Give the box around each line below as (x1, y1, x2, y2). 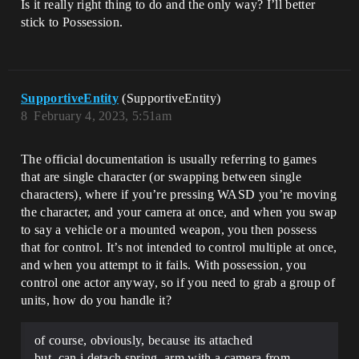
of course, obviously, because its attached (34, 333, 253, 347)
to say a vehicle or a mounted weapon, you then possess (21, 222, 317, 236)
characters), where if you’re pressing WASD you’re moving (21, 187, 337, 201)
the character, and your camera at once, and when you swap (21, 204, 337, 219)
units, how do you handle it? (21, 292, 171, 307)
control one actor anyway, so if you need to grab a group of (21, 275, 335, 289)
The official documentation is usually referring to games (21, 151, 317, 166)
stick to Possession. (21, 14, 123, 29)
